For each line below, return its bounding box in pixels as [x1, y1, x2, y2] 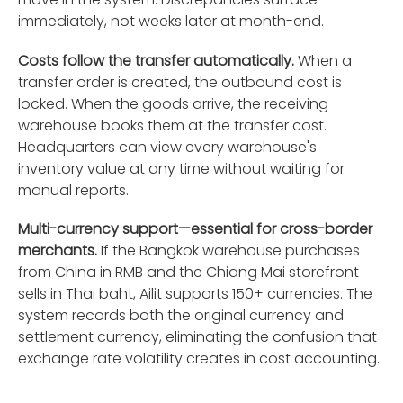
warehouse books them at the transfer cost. [18, 114, 327, 136]
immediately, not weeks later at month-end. [18, 11, 324, 32]
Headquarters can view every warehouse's [18, 136, 317, 157]
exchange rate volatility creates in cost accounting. [18, 347, 380, 369]
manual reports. [18, 179, 129, 201]
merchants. [18, 239, 97, 261]
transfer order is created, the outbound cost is [18, 71, 342, 93]
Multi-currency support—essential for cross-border [18, 218, 372, 239]
